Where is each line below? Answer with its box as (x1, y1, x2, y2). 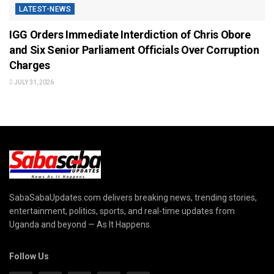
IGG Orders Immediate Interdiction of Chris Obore (9, 28, 251, 42)
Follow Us (9, 251, 49, 261)
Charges (9, 59, 50, 72)
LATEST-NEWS (19, 5, 72, 14)
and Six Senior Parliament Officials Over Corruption (9, 43, 259, 57)
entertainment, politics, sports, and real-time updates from (9, 206, 235, 216)
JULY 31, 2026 (13, 79, 54, 86)
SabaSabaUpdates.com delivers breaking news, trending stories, (9, 192, 257, 202)
